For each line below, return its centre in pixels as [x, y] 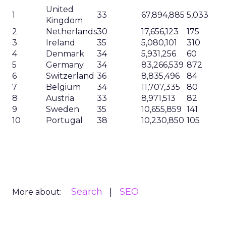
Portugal [64, 120]
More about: [37, 192]
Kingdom [64, 20]
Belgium [63, 87]
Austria [60, 98]
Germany [65, 65]
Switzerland [70, 76]
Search [87, 192]
